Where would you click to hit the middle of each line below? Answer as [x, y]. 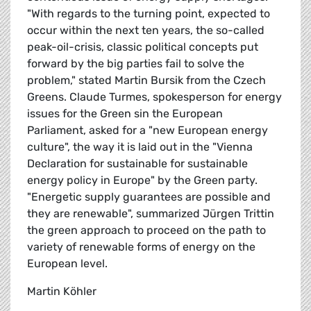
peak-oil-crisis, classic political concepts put [143, 47]
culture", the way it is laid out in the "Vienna [140, 147]
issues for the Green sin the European [125, 114]
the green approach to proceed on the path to [146, 230]
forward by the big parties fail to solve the [136, 64]
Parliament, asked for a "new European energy [148, 131]
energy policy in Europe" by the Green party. [142, 180]
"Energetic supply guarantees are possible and [149, 197]
